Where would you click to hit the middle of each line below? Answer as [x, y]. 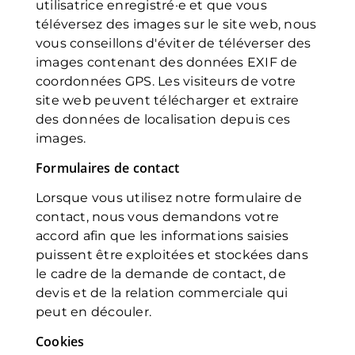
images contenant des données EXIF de [167, 62]
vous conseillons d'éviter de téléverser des [174, 43]
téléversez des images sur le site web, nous [176, 24]
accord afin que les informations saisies [162, 236]
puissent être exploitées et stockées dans [172, 255]
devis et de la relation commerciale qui [162, 293]
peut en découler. [94, 312]
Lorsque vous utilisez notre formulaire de [169, 198]
